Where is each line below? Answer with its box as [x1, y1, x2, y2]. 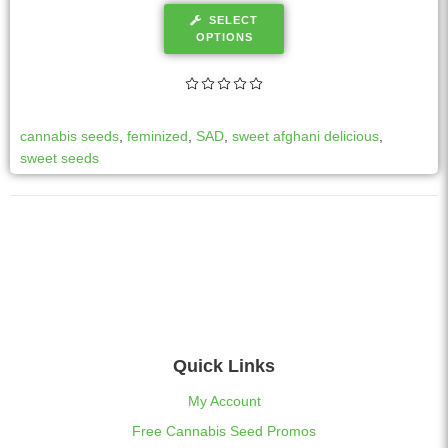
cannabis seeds [20, 127, 119, 144]
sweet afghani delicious [232, 127, 379, 144]
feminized [127, 127, 188, 144]
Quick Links [173, 355, 275, 376]
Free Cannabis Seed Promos [132, 422, 316, 439]
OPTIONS [195, 30, 253, 43]
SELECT [209, 13, 258, 26]
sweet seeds [20, 149, 99, 166]
